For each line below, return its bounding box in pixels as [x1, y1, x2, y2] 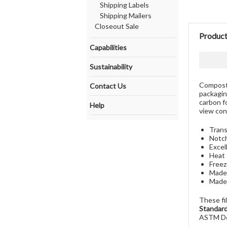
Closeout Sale [95, 22, 139, 30]
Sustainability [90, 62, 132, 71]
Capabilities [90, 43, 127, 52]
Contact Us [90, 82, 126, 90]
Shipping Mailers [100, 11, 152, 20]
